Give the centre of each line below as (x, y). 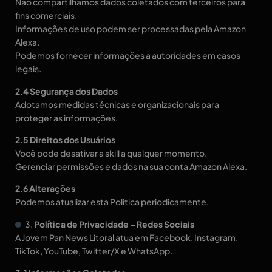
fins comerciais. (46, 15)
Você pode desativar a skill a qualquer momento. (111, 153)
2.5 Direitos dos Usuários (65, 139)
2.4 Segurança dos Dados (66, 91)
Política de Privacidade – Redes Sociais (114, 224)
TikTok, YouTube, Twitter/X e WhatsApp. (94, 250)
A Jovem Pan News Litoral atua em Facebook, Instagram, (127, 237)
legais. (28, 69)
